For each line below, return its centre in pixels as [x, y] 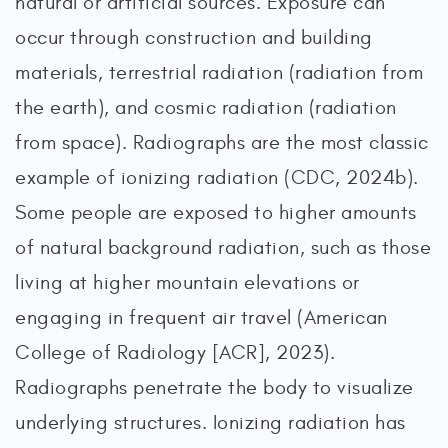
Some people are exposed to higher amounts [216, 212]
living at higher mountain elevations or [187, 282]
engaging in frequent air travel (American [201, 317]
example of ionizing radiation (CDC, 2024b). [217, 177]
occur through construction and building [194, 37]
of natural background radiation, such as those [223, 247]
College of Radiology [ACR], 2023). [175, 352]
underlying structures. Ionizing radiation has [210, 422]
